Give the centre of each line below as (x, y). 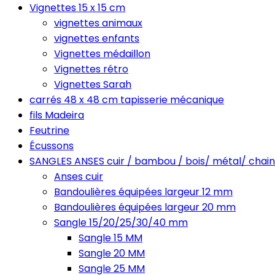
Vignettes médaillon (102, 54)
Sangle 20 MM (112, 253)
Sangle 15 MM (110, 238)
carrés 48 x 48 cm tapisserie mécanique (127, 100)
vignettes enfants (97, 38)
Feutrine (49, 130)
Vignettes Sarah (93, 84)
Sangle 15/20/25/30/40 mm (121, 223)
